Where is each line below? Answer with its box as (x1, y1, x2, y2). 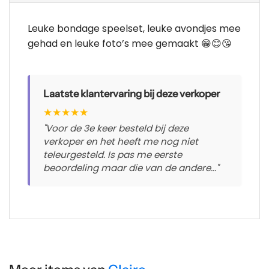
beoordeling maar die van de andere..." (43, 162, 219, 175)
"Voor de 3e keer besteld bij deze (43, 122, 189, 135)
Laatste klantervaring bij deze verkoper (43, 88, 220, 100)
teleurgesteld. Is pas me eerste (43, 148, 182, 162)
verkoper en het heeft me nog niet (43, 135, 198, 148)
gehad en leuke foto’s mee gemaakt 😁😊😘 (28, 37, 232, 51)
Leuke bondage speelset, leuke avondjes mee (28, 22, 241, 36)
